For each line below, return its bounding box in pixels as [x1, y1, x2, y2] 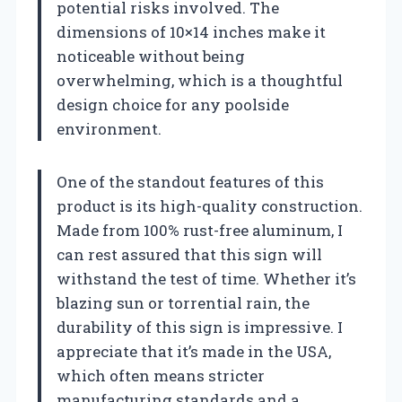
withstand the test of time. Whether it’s [57, 267, 356, 289]
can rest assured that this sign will [57, 243, 322, 265]
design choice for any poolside [57, 93, 289, 115]
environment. [57, 118, 162, 139]
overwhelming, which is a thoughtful [57, 69, 343, 91]
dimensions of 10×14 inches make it [57, 21, 326, 42]
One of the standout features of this [57, 170, 324, 192]
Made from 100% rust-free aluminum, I [57, 219, 343, 240]
